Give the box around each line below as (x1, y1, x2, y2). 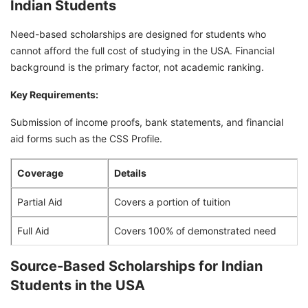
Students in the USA (10, 277, 145, 294)
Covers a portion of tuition (114, 196, 230, 208)
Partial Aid (17, 196, 63, 208)
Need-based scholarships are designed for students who (10, 28, 266, 41)
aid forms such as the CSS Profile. (10, 133, 162, 145)
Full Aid (17, 225, 49, 237)
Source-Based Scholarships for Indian (10, 258, 263, 275)
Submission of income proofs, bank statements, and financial (10, 116, 283, 129)
